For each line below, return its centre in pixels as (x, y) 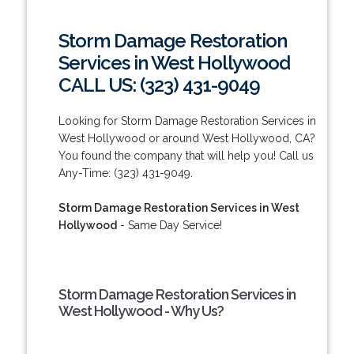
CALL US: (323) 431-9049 (159, 85)
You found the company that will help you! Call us (186, 155)
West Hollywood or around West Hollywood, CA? (186, 138)
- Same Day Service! (169, 225)
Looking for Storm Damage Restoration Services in (187, 121)
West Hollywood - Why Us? (141, 311)
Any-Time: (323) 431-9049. (125, 173)
